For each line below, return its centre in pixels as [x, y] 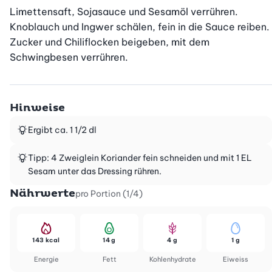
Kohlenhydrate [172, 260]
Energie [46, 260]
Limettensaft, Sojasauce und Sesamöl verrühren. [124, 12]
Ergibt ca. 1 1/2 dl [62, 130]
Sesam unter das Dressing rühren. [95, 172]
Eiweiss [236, 260]
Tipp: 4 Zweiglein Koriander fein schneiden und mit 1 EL [140, 158]
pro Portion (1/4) [109, 194]
